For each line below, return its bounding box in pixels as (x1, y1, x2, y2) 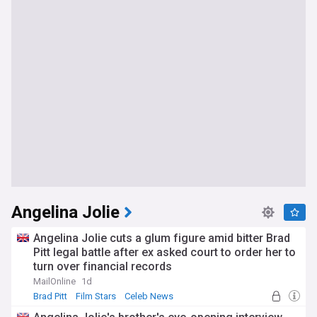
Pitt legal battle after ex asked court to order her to (33, 246, 296, 259)
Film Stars (76, 291, 116, 301)
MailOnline (33, 276, 76, 287)
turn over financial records (33, 260, 172, 273)
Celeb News (125, 291, 173, 301)
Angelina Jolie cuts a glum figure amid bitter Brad (33, 231, 290, 245)
